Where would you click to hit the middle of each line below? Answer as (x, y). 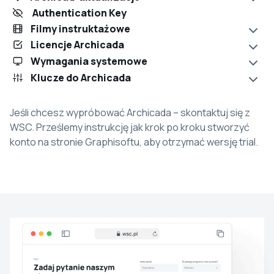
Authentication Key (78, 13)
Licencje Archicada (77, 45)
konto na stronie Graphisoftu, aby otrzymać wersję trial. (134, 142)
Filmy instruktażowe (80, 28)
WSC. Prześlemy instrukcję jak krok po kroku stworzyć (130, 128)
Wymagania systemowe (89, 61)
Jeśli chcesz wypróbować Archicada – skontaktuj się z (130, 113)
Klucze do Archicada (80, 77)
